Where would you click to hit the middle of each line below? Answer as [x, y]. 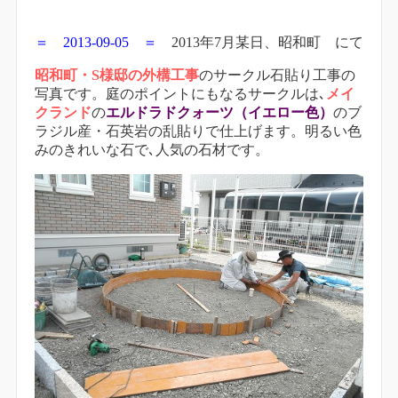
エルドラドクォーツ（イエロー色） [219, 113]
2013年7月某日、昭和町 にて [260, 43]
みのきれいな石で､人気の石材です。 [152, 150]
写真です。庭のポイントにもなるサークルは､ [180, 94]
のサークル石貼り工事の [277, 76]
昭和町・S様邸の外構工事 [117, 76]
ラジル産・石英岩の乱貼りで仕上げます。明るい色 [198, 131]
